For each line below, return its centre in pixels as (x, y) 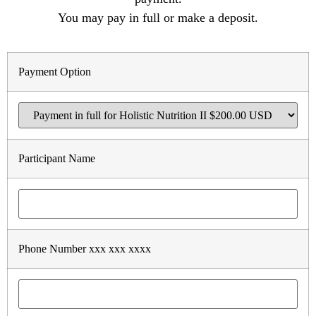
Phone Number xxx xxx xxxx (85, 249)
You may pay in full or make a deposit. (158, 18)
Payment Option (55, 72)
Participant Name (57, 158)
